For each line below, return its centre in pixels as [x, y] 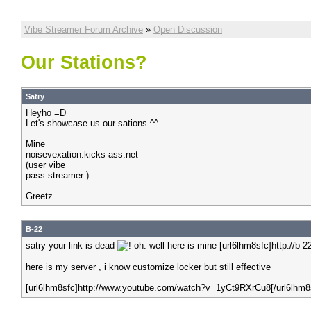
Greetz [39, 196]
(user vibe [45, 165]
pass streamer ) [57, 175]
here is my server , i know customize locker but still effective [148, 267]
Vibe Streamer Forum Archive [84, 30]
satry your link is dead [72, 245]
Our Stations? [84, 62]
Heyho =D [46, 113]
